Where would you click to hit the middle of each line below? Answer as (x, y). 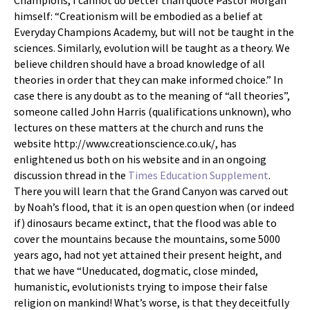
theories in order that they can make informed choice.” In (148, 80)
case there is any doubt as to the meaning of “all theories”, (152, 95)
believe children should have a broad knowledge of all (139, 64)
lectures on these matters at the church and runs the (139, 127)
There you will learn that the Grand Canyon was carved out (151, 191)
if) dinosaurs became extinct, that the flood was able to (145, 223)
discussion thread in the (71, 175)
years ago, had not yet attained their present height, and (148, 255)
